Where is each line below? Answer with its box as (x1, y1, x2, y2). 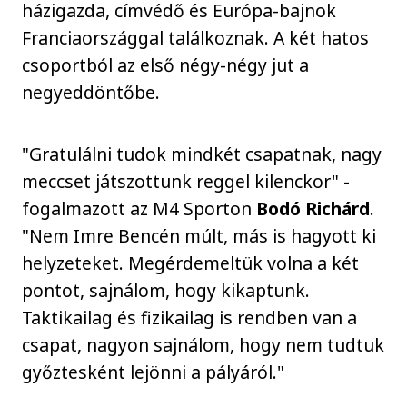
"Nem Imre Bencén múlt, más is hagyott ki (22, 223, 377, 249)
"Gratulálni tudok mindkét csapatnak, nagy (22, 142, 382, 167)
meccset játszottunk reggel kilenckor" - (22, 169, 351, 194)
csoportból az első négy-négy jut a (22, 52, 310, 77)
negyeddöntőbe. (22, 79, 161, 104)
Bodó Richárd (256, 196, 371, 222)
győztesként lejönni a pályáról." (22, 360, 285, 385)
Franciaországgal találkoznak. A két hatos (22, 25, 370, 50)
